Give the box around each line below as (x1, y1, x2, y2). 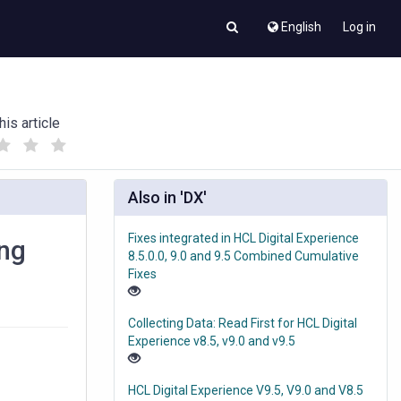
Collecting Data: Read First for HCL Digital (128, 316, 357, 331)
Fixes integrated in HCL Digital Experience (128, 231, 359, 246)
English (281, 20, 321, 34)
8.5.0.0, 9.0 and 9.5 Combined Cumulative (128, 249, 359, 264)
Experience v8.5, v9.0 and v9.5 (128, 334, 295, 349)
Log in (343, 20, 376, 34)
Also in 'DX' (128, 188, 207, 208)
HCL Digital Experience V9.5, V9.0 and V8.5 (128, 383, 363, 398)
